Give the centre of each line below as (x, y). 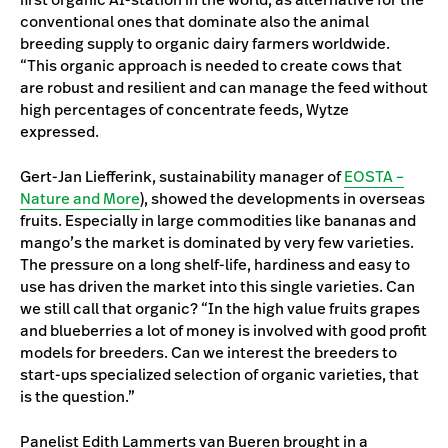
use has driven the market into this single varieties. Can (217, 286)
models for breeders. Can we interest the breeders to (208, 352)
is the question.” (77, 396)
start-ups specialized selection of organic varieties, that (219, 374)
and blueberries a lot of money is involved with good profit (223, 330)
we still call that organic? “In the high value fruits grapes (220, 308)
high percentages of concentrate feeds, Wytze (184, 109)
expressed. (59, 131)
